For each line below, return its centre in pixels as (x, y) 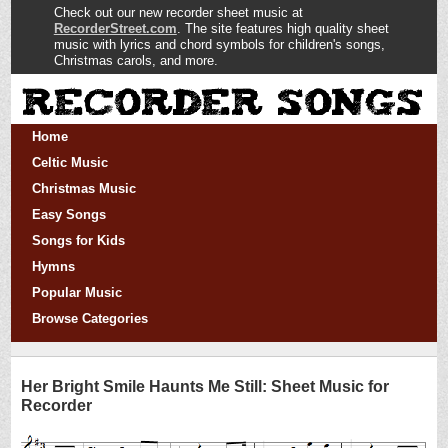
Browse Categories (89, 318)
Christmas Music (83, 188)
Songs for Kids (78, 240)
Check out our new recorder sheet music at (178, 12)
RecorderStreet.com (115, 28)
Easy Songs (68, 214)
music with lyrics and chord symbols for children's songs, (219, 44)
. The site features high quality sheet (282, 28)
